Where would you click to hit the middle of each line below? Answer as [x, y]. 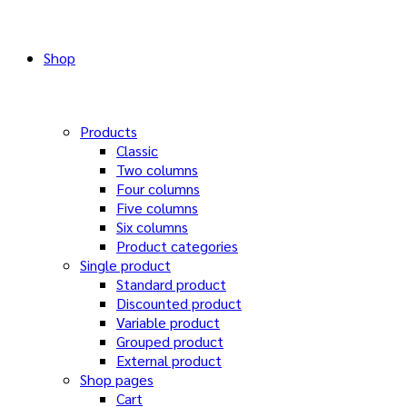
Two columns [157, 169]
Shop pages [117, 379]
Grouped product [170, 341]
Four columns [158, 189]
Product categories [177, 246]
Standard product [171, 284]
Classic [137, 150]
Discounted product [179, 303]
